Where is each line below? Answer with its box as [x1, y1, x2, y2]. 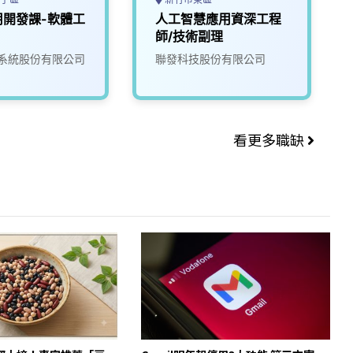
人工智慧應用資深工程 [155, 11, 281, 28]
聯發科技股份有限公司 [155, 52, 266, 66]
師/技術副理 [155, 28, 223, 45]
